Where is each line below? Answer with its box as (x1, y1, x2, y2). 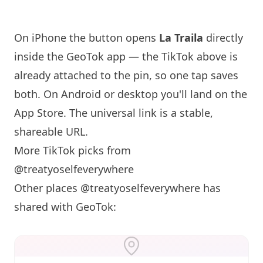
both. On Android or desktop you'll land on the (14, 87, 247, 101)
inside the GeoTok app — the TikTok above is (14, 49, 238, 63)
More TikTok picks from (14, 143, 131, 157)
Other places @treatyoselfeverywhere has (14, 181, 221, 195)
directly (203, 31, 243, 45)
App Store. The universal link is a (14, 106, 180, 120)
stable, (180, 106, 213, 120)
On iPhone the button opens (14, 31, 159, 45)
